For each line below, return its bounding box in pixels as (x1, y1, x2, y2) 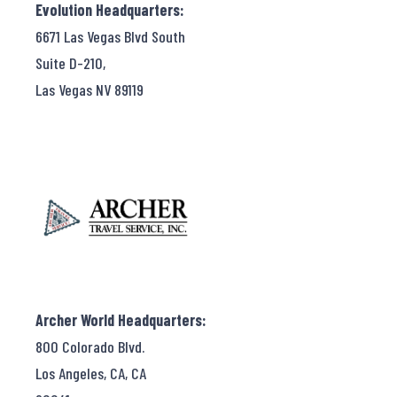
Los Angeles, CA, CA (35, 363, 146, 384)
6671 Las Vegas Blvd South (35, 27, 185, 47)
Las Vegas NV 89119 (35, 80, 144, 100)
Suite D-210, (35, 53, 105, 74)
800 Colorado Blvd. (35, 337, 144, 357)
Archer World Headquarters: (35, 310, 206, 331)
